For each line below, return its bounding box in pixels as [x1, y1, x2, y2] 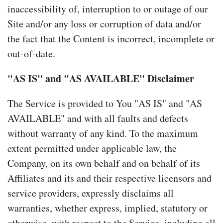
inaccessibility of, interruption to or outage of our [7, 1, 208, 15]
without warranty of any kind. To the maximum [7, 126, 198, 140]
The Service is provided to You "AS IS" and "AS [7, 96, 202, 110]
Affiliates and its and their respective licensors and [7, 171, 212, 185]
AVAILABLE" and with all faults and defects [7, 111, 188, 125]
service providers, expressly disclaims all [7, 186, 174, 200]
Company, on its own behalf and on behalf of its [7, 156, 200, 170]
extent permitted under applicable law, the [7, 141, 177, 155]
